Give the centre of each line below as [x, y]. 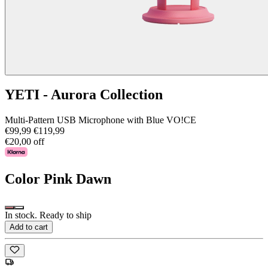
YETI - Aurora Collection [84, 95]
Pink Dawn [77, 179]
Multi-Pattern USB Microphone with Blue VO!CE [100, 120]
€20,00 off [25, 142]
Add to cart [29, 227]
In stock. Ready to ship [48, 215]
